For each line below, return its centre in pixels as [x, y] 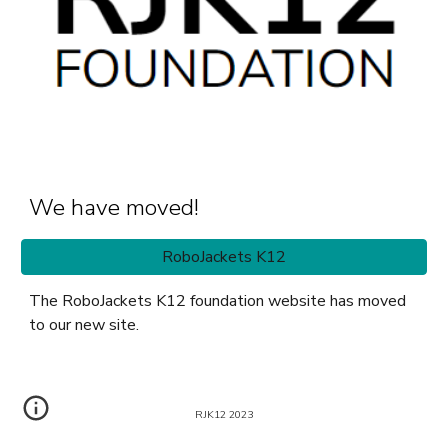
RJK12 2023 [224, 414]
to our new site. [84, 324]
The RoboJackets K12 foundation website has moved [218, 300]
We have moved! [114, 207]
